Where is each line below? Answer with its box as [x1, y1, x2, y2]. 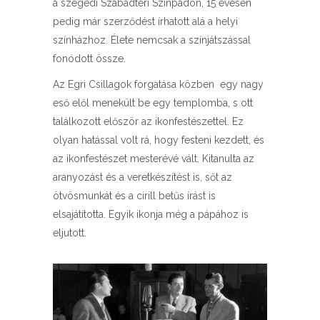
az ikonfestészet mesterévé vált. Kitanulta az [53, 153, 254, 164]
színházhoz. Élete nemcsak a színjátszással [53, 34, 251, 46]
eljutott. [53, 227, 86, 239]
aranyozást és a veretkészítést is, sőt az [53, 171, 232, 183]
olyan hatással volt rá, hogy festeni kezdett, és [53, 134, 264, 146]
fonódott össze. [53, 53, 126, 64]
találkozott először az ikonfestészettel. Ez [53, 116, 244, 127]
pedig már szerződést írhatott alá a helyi [53, 16, 238, 27]
